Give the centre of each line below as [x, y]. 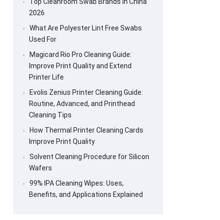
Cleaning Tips [50, 115]
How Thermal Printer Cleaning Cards [86, 130]
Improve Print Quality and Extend [80, 66]
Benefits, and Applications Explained [86, 194]
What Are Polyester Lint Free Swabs [85, 28]
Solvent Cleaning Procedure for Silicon [89, 156]
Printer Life [46, 77]
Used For [42, 39]
